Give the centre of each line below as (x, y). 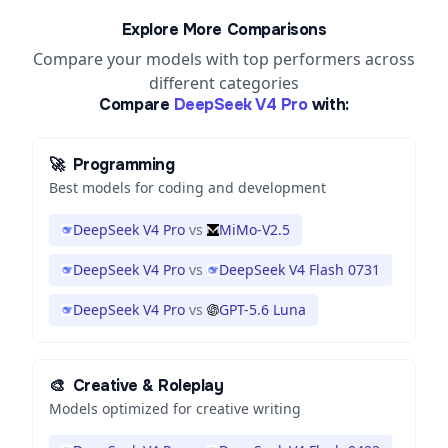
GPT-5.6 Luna (262, 309)
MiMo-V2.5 (254, 229)
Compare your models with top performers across (224, 59)
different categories (224, 83)
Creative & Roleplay (148, 385)
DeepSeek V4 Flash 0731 (299, 269)
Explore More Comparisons (224, 29)
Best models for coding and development (187, 187)
